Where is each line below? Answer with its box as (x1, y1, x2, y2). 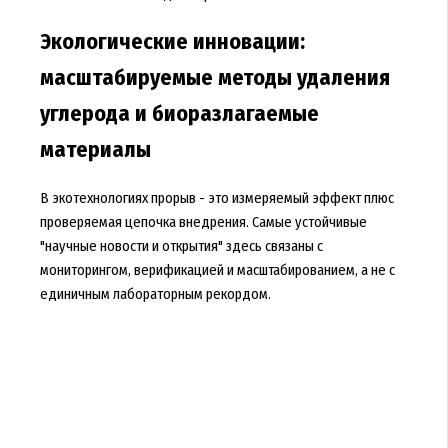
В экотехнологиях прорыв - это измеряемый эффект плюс (39, 189, 394, 208)
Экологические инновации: (39, 29, 305, 56)
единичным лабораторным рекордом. (39, 285, 271, 304)
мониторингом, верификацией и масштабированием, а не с (39, 261, 395, 280)
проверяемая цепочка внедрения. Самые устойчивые (39, 213, 367, 232)
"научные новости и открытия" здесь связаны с (39, 237, 323, 256)
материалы (39, 137, 151, 164)
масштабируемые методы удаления (39, 65, 390, 92)
